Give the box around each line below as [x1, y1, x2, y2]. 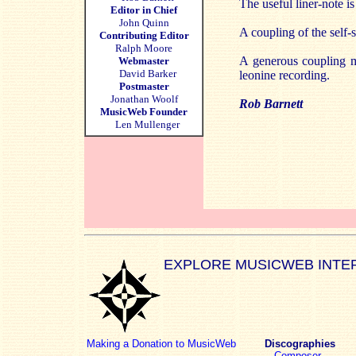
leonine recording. [239, 68, 330, 82]
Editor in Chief [110, 4, 177, 16]
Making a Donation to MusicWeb [87, 338, 236, 350]
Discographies [265, 338, 335, 350]
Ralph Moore [115, 42, 172, 54]
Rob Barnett [239, 97, 303, 110]
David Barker [111, 68, 176, 79]
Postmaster [118, 80, 169, 92]
